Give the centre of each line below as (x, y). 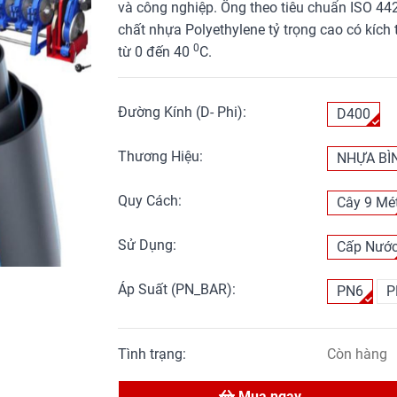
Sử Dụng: (148, 245)
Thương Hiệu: (161, 156)
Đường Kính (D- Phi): (183, 112)
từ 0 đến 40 (156, 51)
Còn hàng (358, 354)
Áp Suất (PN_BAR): (177, 289)
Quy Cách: (150, 200)
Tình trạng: (154, 354)
